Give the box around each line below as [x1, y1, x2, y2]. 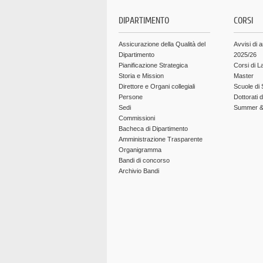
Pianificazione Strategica [119, 62, 188, 69]
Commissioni [119, 114, 155, 122]
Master [234, 72, 254, 79]
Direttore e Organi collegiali [119, 83, 195, 90]
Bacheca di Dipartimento [119, 125, 188, 132]
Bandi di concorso [119, 157, 170, 164]
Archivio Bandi [119, 167, 159, 174]
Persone [119, 93, 143, 100]
